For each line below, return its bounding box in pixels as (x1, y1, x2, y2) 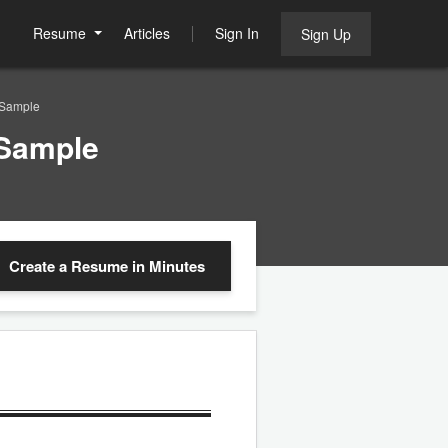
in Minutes (132, 255, 205, 277)
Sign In (215, 23, 259, 43)
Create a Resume (9, 255, 132, 277)
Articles (124, 23, 170, 43)
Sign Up (301, 24, 351, 44)
